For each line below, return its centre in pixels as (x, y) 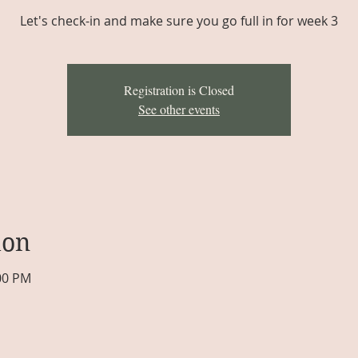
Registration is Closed (179, 90)
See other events (179, 109)
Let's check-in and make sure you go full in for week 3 (179, 21)
